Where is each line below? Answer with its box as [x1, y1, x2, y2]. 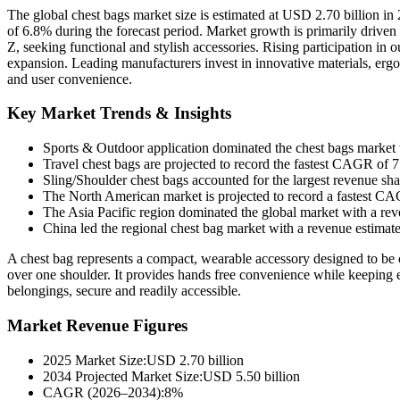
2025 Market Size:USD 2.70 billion [43, 352, 244, 368]
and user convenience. [7, 71, 132, 87]
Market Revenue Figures [7, 315, 187, 335]
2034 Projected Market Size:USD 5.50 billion [43, 368, 300, 384]
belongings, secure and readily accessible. [7, 283, 241, 299]
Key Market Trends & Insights [7, 104, 231, 123]
